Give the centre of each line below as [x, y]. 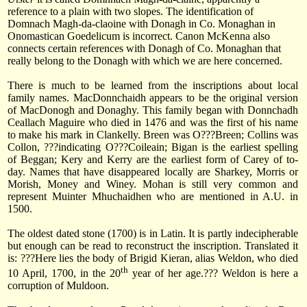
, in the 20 [97, 273]
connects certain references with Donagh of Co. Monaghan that [144, 49]
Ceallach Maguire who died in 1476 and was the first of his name [153, 123]
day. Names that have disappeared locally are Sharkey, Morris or [153, 172]
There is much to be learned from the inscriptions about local [153, 86]
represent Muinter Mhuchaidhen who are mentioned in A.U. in [153, 197]
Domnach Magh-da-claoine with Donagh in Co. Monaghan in [142, 24]
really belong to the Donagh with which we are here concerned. [145, 61]
